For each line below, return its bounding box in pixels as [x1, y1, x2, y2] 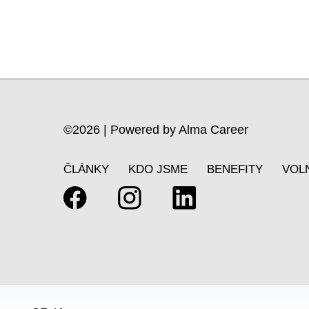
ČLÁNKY [63, 163, 109, 176]
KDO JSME [128, 163, 188, 176]
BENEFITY [207, 163, 263, 176]
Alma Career [179, 123, 248, 137]
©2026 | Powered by [63, 123, 179, 137]
